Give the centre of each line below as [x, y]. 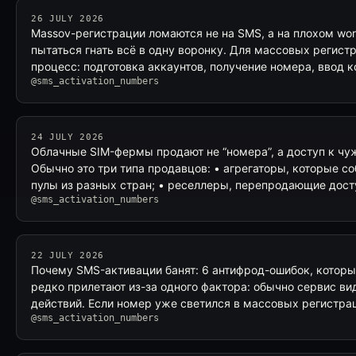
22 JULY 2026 [68, 255]
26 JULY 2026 [68, 19]
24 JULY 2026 [68, 137]
